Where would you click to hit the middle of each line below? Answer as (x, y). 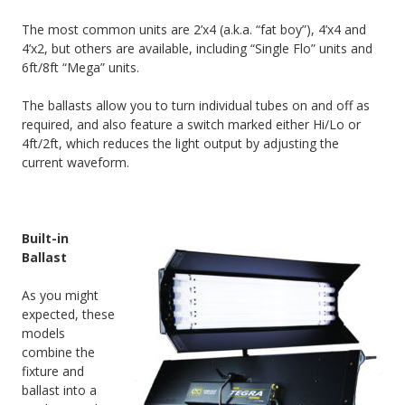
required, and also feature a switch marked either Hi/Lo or (191, 125)
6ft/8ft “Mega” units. (80, 68)
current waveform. (75, 163)
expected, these (68, 315)
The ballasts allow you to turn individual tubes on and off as (196, 106)
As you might (60, 296)
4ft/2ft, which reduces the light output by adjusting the (180, 144)
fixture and (53, 372)
